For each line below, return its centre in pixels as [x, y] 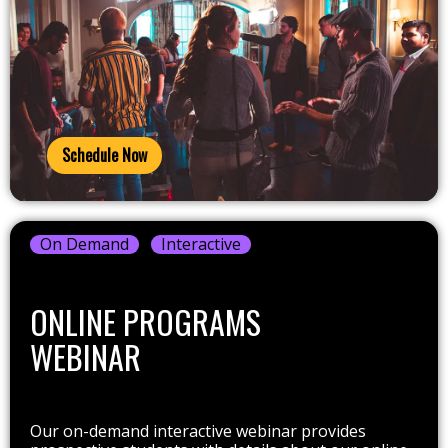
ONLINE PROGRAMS [145, 321]
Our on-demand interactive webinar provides [198, 431]
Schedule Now [104, 154]
